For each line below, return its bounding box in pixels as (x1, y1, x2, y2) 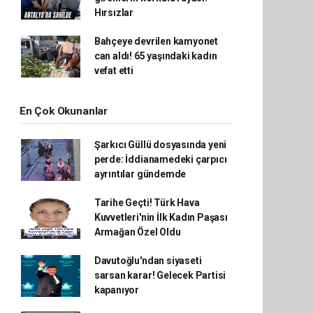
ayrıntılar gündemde (94, 168, 187, 180)
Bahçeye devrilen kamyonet (94, 36, 219, 47)
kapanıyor (94, 284, 140, 296)
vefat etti (94, 65, 133, 76)
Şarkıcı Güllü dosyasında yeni (94, 139, 227, 150)
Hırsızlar (94, 7, 134, 18)
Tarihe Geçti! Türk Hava (94, 197, 200, 208)
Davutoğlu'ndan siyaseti (94, 255, 202, 266)
